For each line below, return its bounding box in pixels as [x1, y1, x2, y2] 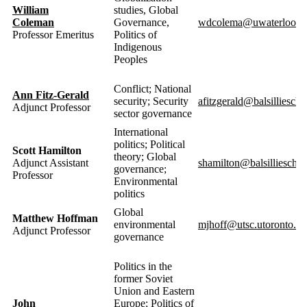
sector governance [114, 107, 192, 119]
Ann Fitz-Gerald [12, 88, 89, 101]
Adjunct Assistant [12, 156, 88, 169]
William [12, 3, 49, 16]
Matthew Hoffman [12, 212, 98, 224]
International [114, 125, 168, 138]
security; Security [114, 95, 188, 107]
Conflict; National [114, 82, 191, 95]
